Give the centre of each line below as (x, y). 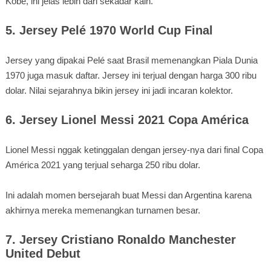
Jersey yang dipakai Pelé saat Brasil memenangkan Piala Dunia (131, 60)
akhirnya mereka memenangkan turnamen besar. (103, 210)
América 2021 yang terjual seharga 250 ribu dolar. (103, 165)
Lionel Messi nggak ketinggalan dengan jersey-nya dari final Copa (134, 149)
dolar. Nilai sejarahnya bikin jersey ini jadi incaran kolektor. (119, 90)
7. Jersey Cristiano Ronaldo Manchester (120, 239)
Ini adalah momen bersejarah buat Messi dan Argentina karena (128, 195)
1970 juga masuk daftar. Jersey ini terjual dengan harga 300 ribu (131, 75)
